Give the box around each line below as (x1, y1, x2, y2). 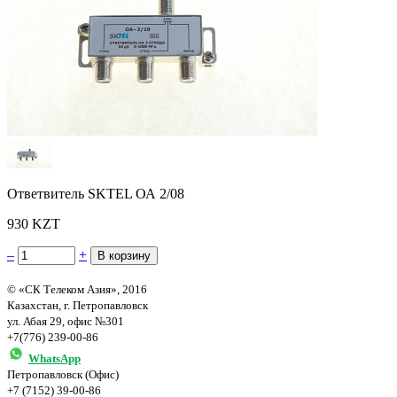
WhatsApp (28, 351, 81, 365)
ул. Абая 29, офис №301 (7, 314, 124, 328)
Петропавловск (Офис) (7, 367, 119, 381)
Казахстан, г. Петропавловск (7, 298, 148, 312)
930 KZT (7, 215, 60, 231)
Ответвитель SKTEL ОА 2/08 (7, 185, 184, 201)
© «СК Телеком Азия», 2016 (7, 282, 147, 296)
